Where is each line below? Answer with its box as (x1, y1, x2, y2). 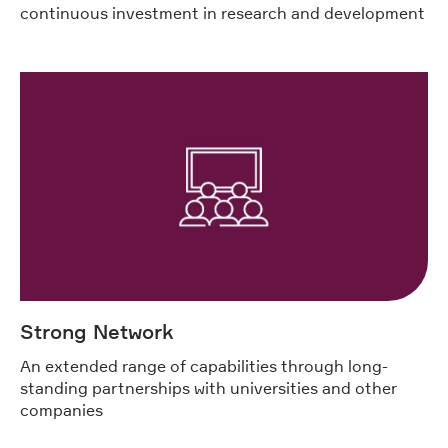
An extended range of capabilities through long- (20, 356, 388, 377)
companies (20, 400, 103, 421)
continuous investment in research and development (20, 2, 425, 23)
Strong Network (20, 320, 174, 345)
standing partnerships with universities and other (20, 378, 397, 399)
